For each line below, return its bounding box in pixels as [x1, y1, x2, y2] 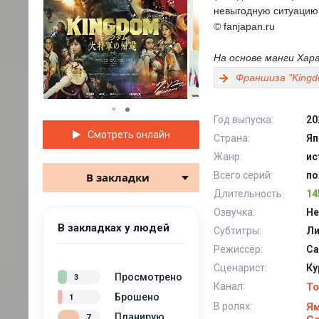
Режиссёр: [214, 244, 263, 255]
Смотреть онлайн [87, 129, 170, 140]
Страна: [214, 132, 250, 144]
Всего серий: [214, 169, 273, 181]
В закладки [85, 170, 150, 184]
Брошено [115, 291, 159, 303]
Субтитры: [214, 225, 261, 236]
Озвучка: [214, 206, 255, 218]
